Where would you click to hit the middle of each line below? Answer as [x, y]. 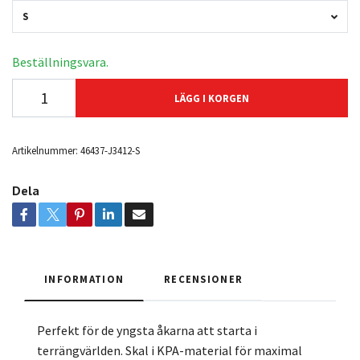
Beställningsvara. [60, 62]
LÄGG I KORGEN [212, 98]
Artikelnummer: [45, 151]
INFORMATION [84, 279]
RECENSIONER [204, 279]
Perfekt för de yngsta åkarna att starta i [147, 331]
